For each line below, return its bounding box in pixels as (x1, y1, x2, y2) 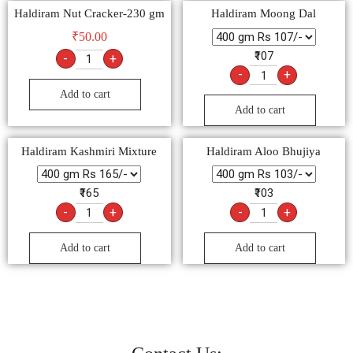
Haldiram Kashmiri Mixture (21, 144, 158, 158)
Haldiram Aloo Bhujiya (206, 144, 321, 158)
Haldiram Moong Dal (211, 7, 317, 20)
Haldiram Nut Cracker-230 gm (13, 7, 165, 20)
